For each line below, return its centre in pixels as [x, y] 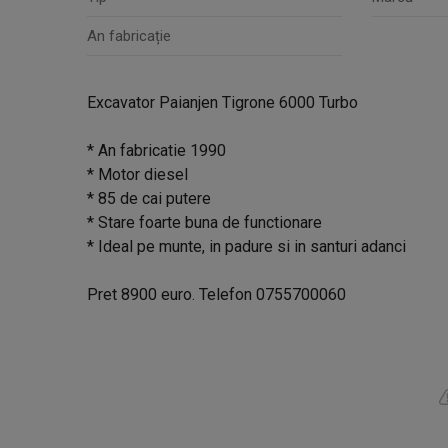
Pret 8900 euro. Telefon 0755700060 [216, 294]
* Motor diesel [137, 174]
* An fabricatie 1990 [156, 150]
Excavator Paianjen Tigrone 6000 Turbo [222, 102]
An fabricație [129, 36]
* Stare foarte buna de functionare [204, 222]
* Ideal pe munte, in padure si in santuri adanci [246, 246]
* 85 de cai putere [149, 198]
